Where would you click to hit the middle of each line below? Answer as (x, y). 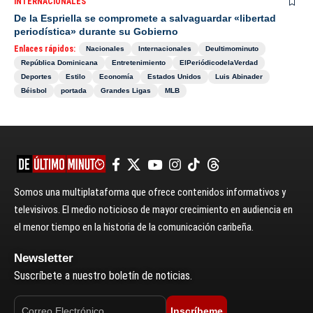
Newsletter (44, 258)
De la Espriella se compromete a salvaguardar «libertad (145, 18)
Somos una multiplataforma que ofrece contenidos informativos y (150, 192)
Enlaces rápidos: (45, 49)
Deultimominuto (232, 48)
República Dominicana (59, 62)
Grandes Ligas (126, 90)
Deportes (36, 76)
